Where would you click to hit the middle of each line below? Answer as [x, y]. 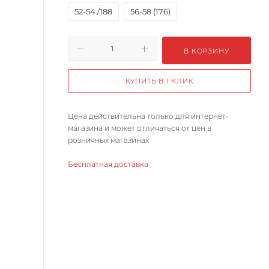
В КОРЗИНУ [207, 51]
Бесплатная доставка [108, 165]
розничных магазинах [108, 141]
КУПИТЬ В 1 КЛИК [159, 81]
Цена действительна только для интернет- [148, 116]
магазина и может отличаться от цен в [140, 128]
